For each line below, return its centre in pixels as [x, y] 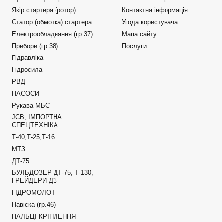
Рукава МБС [30, 105]
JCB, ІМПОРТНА [37, 117]
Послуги [134, 46]
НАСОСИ [25, 93]
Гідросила [27, 70]
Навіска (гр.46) [46, 204]
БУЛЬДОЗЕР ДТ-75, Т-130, [52, 173]
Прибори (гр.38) [35, 46]
